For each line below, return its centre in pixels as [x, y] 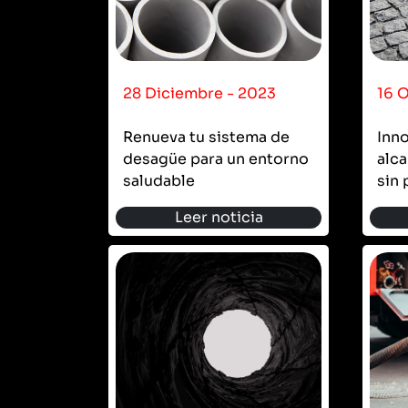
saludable [159, 180]
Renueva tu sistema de [206, 137]
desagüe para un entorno [216, 158]
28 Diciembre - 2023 [199, 93]
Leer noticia [219, 217]
